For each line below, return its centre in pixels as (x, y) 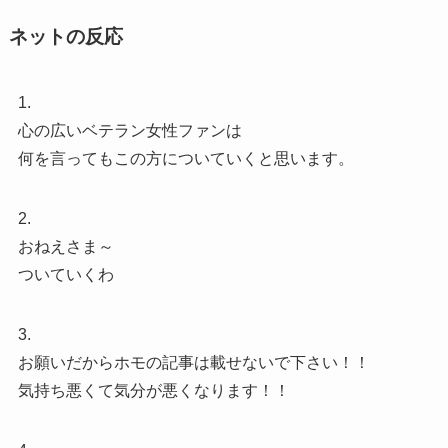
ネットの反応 (65, 37)
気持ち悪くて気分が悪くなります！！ (153, 390)
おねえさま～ (65, 246)
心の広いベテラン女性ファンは (129, 130)
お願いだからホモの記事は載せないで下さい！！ (193, 362)
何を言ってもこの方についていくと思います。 (185, 158)
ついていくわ (65, 274)
